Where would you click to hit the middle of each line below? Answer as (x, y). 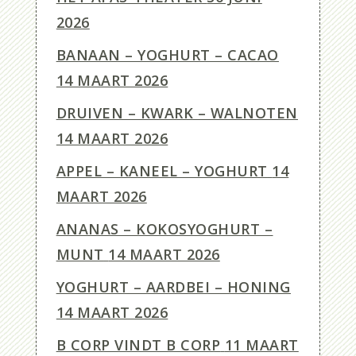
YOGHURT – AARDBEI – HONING (173, 287)
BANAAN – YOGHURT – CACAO (167, 55)
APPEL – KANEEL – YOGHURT (162, 171)
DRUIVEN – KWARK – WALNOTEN (177, 113)
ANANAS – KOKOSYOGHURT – (164, 229)
